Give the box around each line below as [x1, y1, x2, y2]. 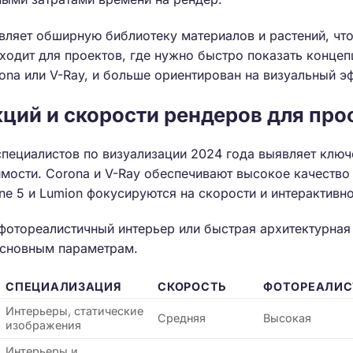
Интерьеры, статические [6, 304, 144, 318]
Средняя [158, 311, 206, 325]
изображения [6, 318, 82, 333]
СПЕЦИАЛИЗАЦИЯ [6, 280, 121, 294]
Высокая [263, 311, 312, 325]
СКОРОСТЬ [158, 280, 227, 294]
